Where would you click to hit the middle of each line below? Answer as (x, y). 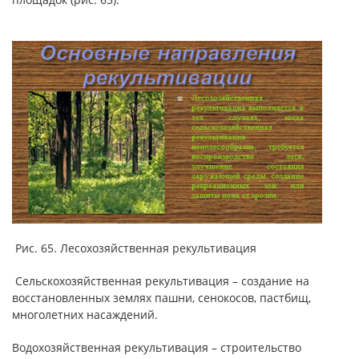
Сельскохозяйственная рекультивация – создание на (161, 280)
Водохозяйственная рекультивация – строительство (157, 347)
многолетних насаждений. (85, 314)
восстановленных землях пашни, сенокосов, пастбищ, (161, 297)
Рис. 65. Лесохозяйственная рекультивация (134, 248)
